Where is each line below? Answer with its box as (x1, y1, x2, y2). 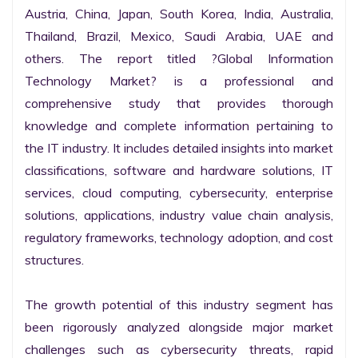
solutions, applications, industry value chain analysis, (25, 207, 333, 223)
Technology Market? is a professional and (25, 73, 333, 89)
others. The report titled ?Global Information (25, 50, 333, 66)
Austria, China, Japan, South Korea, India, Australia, (25, 6, 333, 22)
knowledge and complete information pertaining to (25, 117, 333, 133)
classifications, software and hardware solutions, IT (25, 162, 333, 178)
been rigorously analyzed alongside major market (25, 319, 333, 335)
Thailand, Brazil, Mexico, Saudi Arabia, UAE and (25, 28, 333, 44)
